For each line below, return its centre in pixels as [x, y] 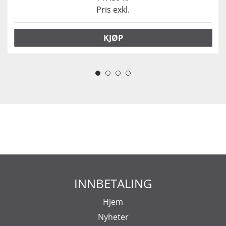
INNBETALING [113, 183]
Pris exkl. [113, 10]
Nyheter [113, 217]
